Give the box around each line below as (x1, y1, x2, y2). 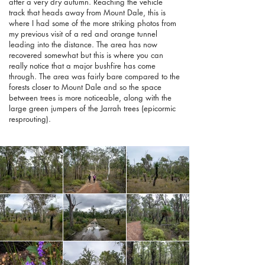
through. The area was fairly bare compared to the (9, 71, 180, 82)
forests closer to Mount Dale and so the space (9, 82, 161, 93)
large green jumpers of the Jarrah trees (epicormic (9, 103, 176, 114)
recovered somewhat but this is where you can (9, 50, 163, 61)
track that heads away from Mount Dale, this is (9, 7, 166, 18)
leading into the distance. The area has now (9, 39, 157, 50)
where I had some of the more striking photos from (9, 18, 176, 29)
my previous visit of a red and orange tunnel (9, 28, 157, 40)
